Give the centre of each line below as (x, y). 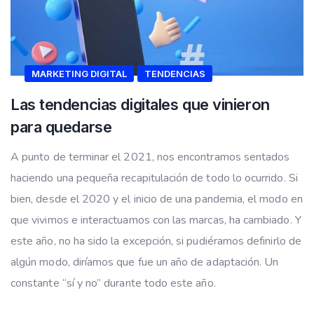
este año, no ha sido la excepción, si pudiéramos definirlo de (156, 241)
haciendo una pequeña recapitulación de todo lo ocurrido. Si (154, 178)
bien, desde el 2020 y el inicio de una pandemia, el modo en (157, 199)
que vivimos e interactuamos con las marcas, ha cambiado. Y (156, 220)
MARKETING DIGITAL (79, 74)
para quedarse (61, 127)
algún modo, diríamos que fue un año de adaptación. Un (145, 262)
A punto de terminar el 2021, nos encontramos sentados (150, 157)
